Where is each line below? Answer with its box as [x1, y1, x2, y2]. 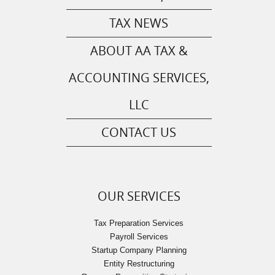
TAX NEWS [109, 15, 169, 32]
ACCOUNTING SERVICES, [68, 69, 209, 87]
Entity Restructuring [103, 259, 174, 269]
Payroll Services [109, 232, 168, 242]
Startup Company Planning [91, 246, 187, 255]
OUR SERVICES [97, 188, 180, 205]
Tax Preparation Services [94, 219, 184, 228]
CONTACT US [101, 124, 177, 141]
